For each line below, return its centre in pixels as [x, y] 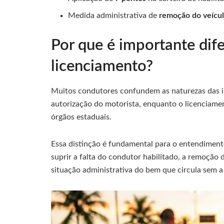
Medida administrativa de [114, 15]
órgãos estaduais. [81, 117]
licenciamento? [102, 66]
